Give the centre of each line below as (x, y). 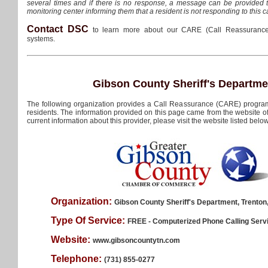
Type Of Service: (89, 220)
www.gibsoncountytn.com (136, 240)
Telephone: (77, 259)
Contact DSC (58, 29)
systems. (41, 39)
